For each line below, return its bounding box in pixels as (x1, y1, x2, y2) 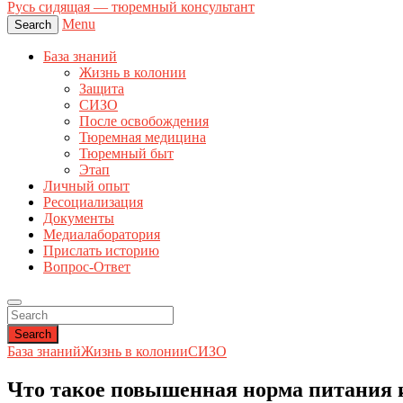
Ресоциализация (43, 194, 143, 210)
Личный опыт (43, 178, 130, 193)
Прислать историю (43, 243, 159, 258)
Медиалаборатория (43, 227, 160, 242)
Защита (79, 81, 124, 96)
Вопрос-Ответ (43, 259, 130, 274)
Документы (43, 210, 114, 226)
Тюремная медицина (79, 130, 206, 145)
